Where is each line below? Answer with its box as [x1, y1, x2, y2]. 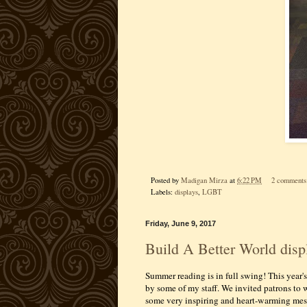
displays [175, 186, 198, 197]
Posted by [151, 175, 181, 185]
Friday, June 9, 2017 [145, 219, 216, 228]
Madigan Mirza [181, 175, 228, 185]
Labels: [151, 186, 175, 197]
